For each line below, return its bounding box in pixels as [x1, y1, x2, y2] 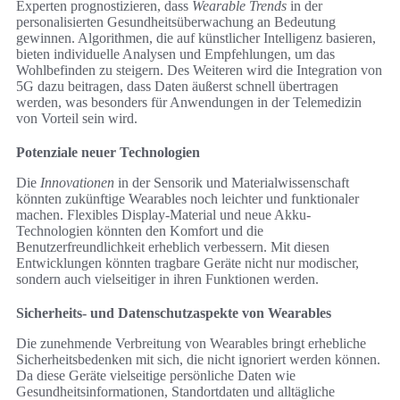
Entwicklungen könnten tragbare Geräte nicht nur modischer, [16, 255, 359, 271]
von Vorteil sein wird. [16, 111, 137, 127]
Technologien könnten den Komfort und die [16, 223, 263, 239]
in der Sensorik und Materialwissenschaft [114, 175, 349, 191]
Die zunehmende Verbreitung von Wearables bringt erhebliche [16, 336, 366, 352]
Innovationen [40, 175, 114, 191]
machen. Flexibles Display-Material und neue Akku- [16, 207, 311, 223]
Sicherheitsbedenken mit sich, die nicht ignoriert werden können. [16, 352, 380, 368]
